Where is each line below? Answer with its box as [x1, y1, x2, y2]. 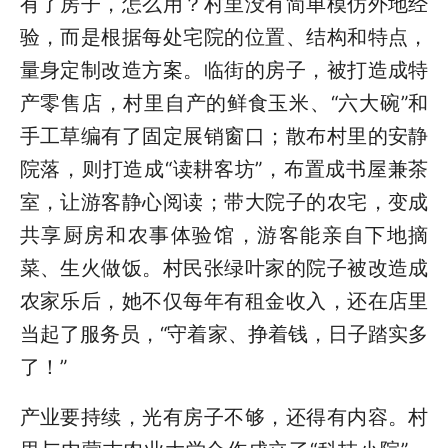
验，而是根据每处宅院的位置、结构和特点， [19, 24, 429, 49]
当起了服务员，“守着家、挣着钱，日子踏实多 [19, 321, 429, 346]
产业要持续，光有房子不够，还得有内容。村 [19, 404, 429, 429]
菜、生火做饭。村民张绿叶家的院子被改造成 [19, 255, 429, 280]
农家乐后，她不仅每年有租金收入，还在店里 [19, 288, 429, 313]
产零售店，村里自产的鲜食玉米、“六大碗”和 [19, 90, 429, 115]
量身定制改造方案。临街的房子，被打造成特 [19, 57, 429, 82]
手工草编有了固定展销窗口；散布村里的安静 [19, 123, 429, 148]
